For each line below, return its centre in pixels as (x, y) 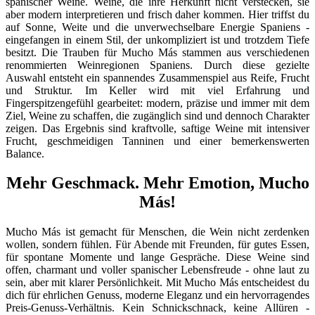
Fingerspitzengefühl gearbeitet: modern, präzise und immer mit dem (157, 103)
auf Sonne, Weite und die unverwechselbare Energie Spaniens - (157, 27)
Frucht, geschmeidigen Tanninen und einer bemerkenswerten (157, 141)
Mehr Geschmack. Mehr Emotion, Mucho (157, 183)
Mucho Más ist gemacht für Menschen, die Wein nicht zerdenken (157, 232)
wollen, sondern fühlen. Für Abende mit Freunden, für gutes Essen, (157, 245)
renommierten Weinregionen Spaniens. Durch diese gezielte (157, 65)
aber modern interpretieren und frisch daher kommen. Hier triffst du (157, 14)
